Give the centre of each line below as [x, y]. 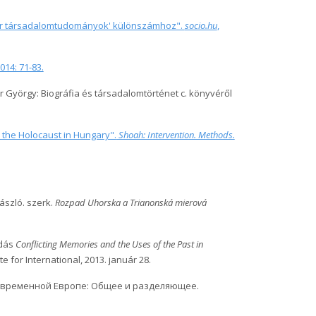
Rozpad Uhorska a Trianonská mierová [130, 202]
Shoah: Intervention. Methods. [175, 135]
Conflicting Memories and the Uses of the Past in [109, 244]
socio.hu [201, 25]
